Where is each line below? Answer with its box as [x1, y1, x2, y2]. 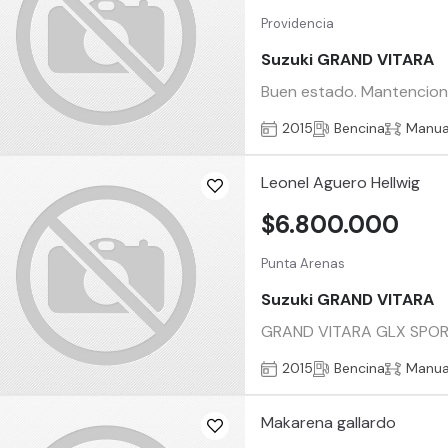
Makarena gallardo [261, 412, 397, 434]
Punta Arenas [261, 255, 346, 273]
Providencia [261, 15, 335, 33]
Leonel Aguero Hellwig [261, 172, 421, 194]
